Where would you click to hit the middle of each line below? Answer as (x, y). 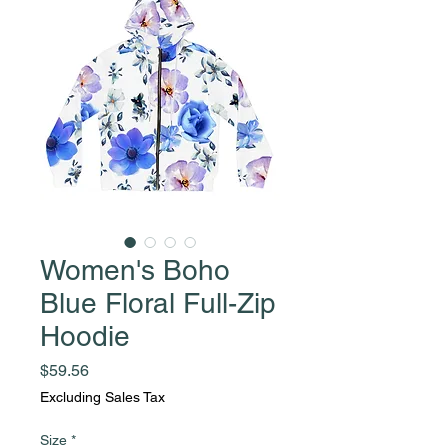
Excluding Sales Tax (102, 396)
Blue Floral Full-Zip (158, 302)
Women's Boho (135, 269)
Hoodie (85, 335)
